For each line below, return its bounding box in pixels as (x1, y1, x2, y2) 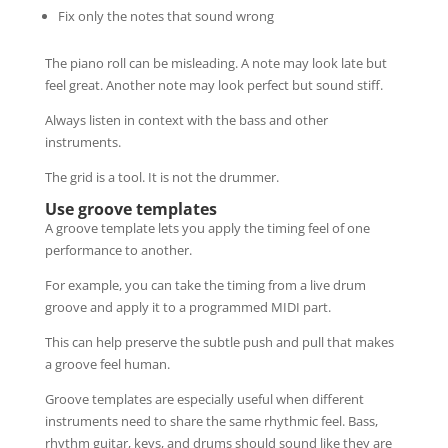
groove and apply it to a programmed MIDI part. (44, 297, 331, 316)
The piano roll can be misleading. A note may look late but (44, 53, 387, 72)
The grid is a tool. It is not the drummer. (44, 167, 279, 186)
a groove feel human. (44, 354, 170, 373)
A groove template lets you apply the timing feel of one (44, 218, 370, 237)
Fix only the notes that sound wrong (57, 6, 274, 25)
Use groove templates (44, 197, 217, 220)
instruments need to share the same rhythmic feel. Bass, (44, 411, 378, 430)
